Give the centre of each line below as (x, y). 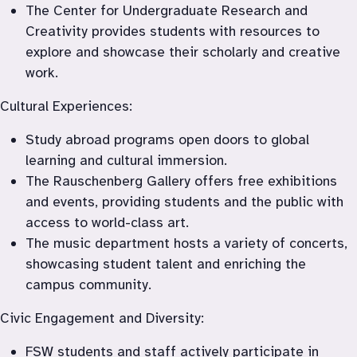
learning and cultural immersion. (126, 160)
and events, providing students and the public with (184, 201)
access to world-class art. (107, 222)
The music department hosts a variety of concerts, (186, 243)
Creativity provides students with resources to (173, 31)
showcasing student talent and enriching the (166, 263)
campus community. (88, 284)
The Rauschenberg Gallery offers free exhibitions (181, 180)
